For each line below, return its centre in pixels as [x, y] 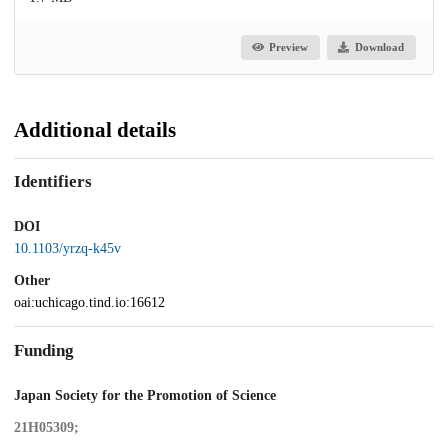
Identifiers [53, 182]
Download [379, 47]
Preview [289, 47]
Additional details [95, 129]
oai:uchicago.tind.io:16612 [89, 303]
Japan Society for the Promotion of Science [145, 395]
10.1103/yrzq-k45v [67, 249]
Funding [44, 350]
